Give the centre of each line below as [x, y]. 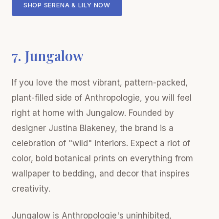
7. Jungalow [48, 55]
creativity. [31, 188]
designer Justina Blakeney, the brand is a [93, 128]
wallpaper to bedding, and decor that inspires [101, 173]
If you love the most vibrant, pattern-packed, [100, 82]
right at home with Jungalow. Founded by [93, 113]
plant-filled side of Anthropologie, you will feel [102, 98]
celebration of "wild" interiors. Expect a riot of [101, 143]
